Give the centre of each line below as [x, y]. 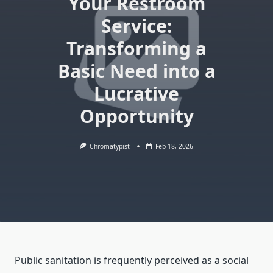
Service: [136, 26]
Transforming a [136, 48]
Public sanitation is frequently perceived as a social [132, 261]
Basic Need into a [136, 71]
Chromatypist [110, 146]
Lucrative [136, 94]
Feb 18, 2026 [175, 146]
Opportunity [136, 116]
